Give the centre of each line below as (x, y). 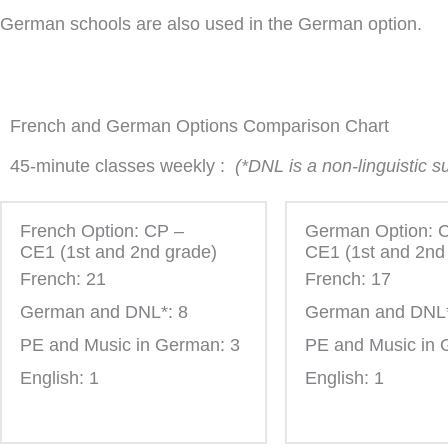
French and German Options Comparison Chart (199, 126)
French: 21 (63, 278)
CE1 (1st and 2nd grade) (118, 251)
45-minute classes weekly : (122, 166)
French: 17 (348, 278)
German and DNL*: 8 (104, 311)
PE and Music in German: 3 (130, 344)
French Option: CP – (102, 230)
